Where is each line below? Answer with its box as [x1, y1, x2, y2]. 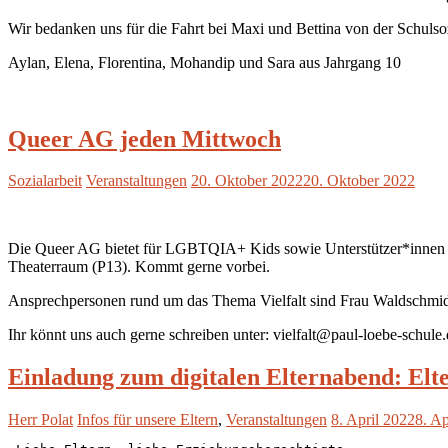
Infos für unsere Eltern [77, 411, 218, 429]
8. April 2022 [331, 411, 415, 429]
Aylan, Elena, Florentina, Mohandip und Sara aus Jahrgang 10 [8, 53, 401, 71]
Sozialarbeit [8, 172, 82, 190]
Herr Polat [8, 411, 73, 429]
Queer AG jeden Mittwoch [8, 125, 281, 152]
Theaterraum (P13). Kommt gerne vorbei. [8, 258, 270, 276]
